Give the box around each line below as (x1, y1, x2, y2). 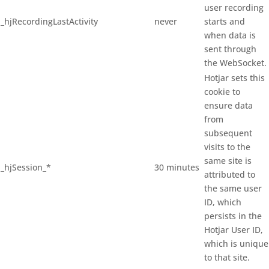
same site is (204, 155, 252, 166)
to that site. (204, 252, 250, 263)
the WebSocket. (204, 57, 267, 68)
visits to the (204, 141, 250, 153)
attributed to (204, 169, 255, 180)
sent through (204, 43, 256, 55)
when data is (204, 29, 256, 41)
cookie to (204, 86, 240, 97)
